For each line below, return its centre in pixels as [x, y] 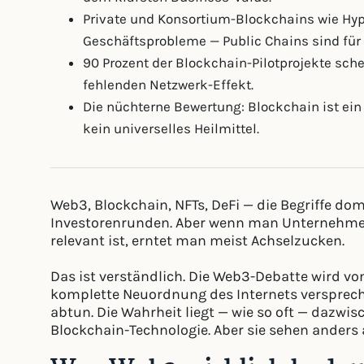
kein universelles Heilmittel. [171, 128]
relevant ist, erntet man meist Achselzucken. [197, 241]
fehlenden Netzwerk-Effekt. [168, 84]
